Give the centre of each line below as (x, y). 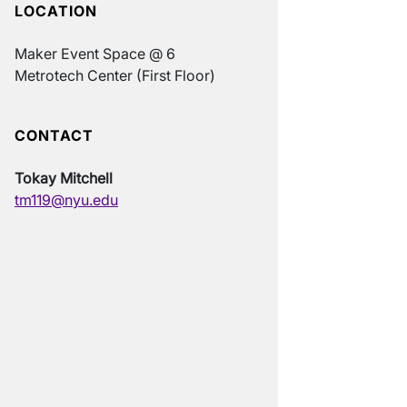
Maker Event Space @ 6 (95, 54)
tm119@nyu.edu (66, 200)
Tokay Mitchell (64, 179)
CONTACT (54, 136)
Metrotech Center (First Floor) (115, 76)
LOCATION (56, 11)
